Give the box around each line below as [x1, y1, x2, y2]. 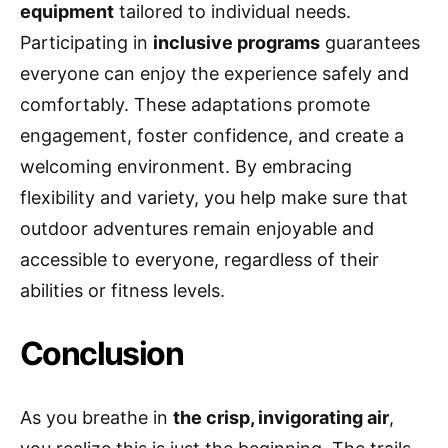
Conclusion [20, 333, 183, 373]
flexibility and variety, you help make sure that [20, 186, 408, 208]
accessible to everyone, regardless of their [20, 248, 379, 270]
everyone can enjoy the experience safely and [20, 62, 409, 84]
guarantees [320, 31, 420, 53]
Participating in [20, 31, 153, 53]
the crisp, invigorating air [173, 406, 389, 428]
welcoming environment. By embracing [20, 155, 352, 177]
